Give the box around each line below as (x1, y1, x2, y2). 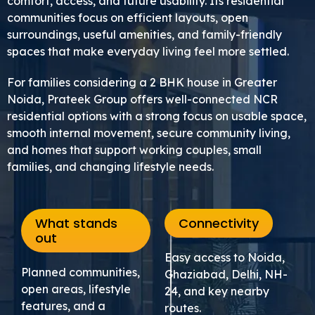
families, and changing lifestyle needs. (7, 159, 214, 174)
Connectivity (179, 214, 259, 232)
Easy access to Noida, (165, 250, 285, 264)
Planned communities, (21, 264, 140, 279)
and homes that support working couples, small (7, 142, 262, 157)
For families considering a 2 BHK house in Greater (7, 75, 277, 89)
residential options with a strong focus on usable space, (7, 108, 307, 123)
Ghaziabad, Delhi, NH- (165, 266, 288, 281)
